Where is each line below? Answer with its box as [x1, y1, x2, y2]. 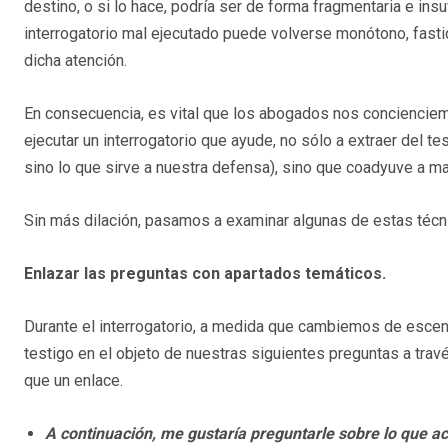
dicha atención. [24, 50, 127, 70]
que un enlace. [24, 370, 123, 390]
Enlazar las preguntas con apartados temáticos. [24, 263, 386, 283]
